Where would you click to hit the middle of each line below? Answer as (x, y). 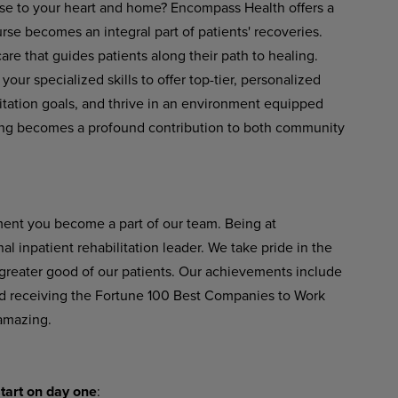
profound (116, 127)
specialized (68, 79)
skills (122, 79)
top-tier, (213, 79)
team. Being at (231, 223)
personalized (280, 79)
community (310, 127)
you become (66, 223)
